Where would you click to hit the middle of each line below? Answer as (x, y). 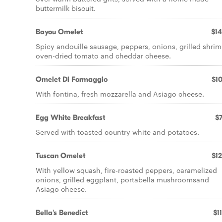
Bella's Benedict (62, 213)
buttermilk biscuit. (66, 8)
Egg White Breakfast (70, 117)
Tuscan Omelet (60, 156)
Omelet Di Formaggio (72, 79)
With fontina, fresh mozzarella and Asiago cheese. (120, 94)
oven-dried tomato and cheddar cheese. (103, 55)
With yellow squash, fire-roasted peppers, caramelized (126, 170)
